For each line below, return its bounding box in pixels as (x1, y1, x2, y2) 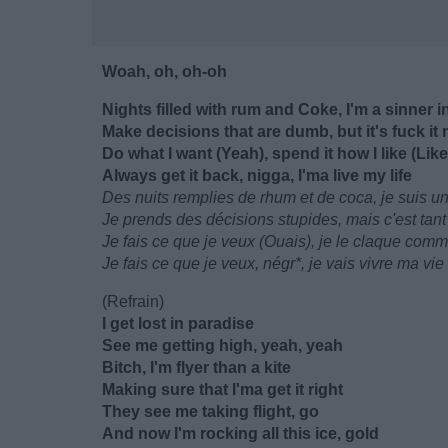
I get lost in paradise (102, 315, 254, 332)
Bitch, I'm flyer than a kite (102, 359, 291, 376)
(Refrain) (102, 293, 164, 310)
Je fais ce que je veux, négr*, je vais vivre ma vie (102, 255, 444, 272)
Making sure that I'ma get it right (102, 381, 343, 398)
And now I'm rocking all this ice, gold (102, 425, 379, 442)
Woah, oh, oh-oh (102, 63, 227, 80)
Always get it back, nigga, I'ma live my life (102, 167, 412, 184)
